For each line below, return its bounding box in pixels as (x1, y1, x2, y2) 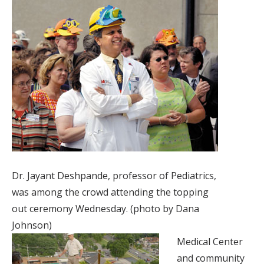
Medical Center (177, 235, 243, 248)
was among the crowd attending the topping (12, 185, 209, 199)
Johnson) (12, 218, 52, 232)
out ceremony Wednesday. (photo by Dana (12, 202, 199, 215)
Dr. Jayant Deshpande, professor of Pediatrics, (12, 169, 216, 182)
